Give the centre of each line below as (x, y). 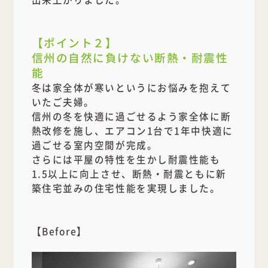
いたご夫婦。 (63, 101)
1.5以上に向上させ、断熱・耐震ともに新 (129, 173)
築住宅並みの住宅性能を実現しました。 (126, 188)
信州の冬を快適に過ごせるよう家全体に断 (131, 116)
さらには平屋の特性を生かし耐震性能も (126, 159)
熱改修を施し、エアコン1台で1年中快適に (132, 130)
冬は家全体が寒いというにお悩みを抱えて (131, 87)
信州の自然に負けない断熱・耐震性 (130, 57)
